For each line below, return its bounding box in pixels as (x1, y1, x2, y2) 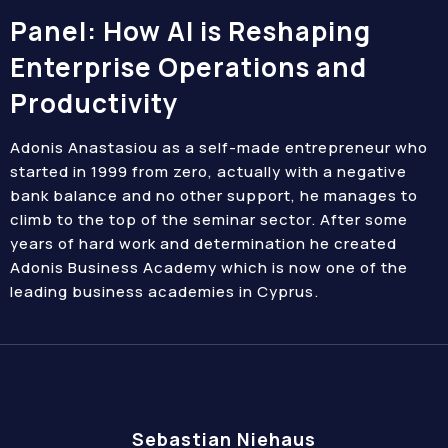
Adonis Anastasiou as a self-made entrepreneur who (10, 137, 428, 158)
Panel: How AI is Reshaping (10, 13, 371, 49)
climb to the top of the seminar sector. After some (10, 209, 408, 230)
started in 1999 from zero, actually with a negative (10, 161, 407, 182)
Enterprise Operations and (10, 49, 367, 85)
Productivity (10, 85, 179, 121)
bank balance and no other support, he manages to (10, 185, 418, 206)
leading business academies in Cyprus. (10, 281, 323, 302)
